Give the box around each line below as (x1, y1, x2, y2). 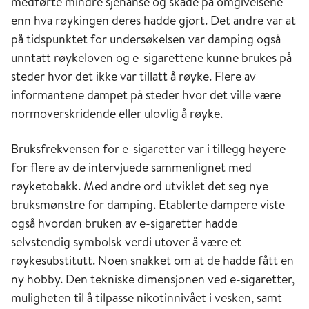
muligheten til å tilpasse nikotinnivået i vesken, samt (11, 288, 282, 306)
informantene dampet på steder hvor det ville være (11, 86, 281, 103)
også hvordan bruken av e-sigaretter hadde (11, 214, 237, 232)
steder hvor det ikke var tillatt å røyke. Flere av (11, 67, 256, 85)
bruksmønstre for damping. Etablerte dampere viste (11, 195, 285, 213)
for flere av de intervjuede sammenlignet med (11, 158, 252, 176)
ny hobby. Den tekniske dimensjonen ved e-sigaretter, (11, 270, 295, 288)
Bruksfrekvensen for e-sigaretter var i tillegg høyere (11, 139, 286, 157)
